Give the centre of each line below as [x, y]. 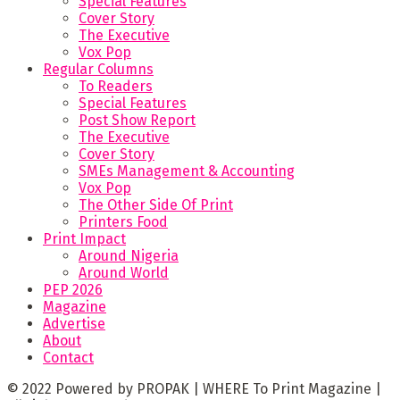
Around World [124, 272]
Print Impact [84, 238]
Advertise [74, 323]
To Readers [116, 86]
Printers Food [123, 221]
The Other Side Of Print [156, 204]
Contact [68, 357]
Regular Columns [98, 69]
